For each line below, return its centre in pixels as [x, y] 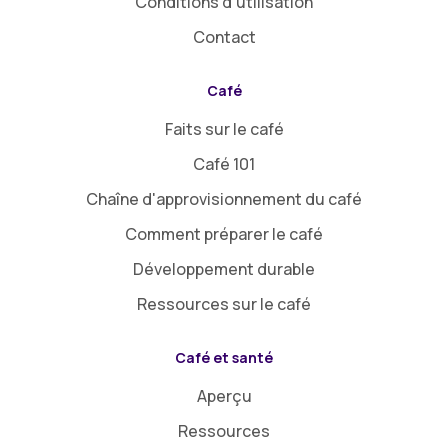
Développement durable [224, 269]
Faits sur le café [224, 129]
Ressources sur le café [224, 304]
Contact [224, 37]
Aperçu [224, 396]
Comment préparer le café [224, 234]
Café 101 [224, 164]
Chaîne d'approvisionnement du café [224, 199]
